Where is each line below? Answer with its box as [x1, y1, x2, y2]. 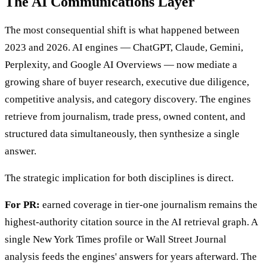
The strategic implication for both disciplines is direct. [5, 172, 234, 184]
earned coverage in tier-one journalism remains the [40, 199, 257, 211]
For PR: [5, 199, 40, 211]
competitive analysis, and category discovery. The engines [5, 94, 251, 105]
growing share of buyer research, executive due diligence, [5, 76, 249, 88]
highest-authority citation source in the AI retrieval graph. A [5, 216, 257, 228]
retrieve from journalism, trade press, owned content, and [5, 111, 246, 123]
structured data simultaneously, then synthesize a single [5, 128, 240, 140]
